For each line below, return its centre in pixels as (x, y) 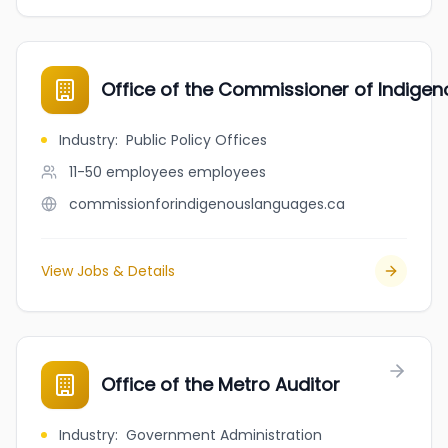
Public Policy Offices (196, 140)
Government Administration (224, 435)
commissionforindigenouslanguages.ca (207, 204)
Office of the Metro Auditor (220, 384)
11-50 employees (126, 172)
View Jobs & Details (108, 271)
